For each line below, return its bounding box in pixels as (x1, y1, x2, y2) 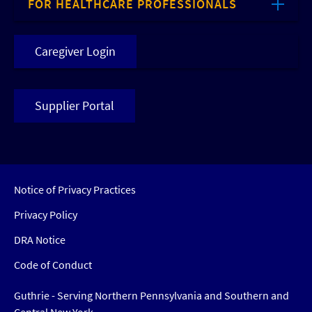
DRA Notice (14, 233, 65, 247)
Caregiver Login (35, 43, 116, 60)
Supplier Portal (35, 97, 114, 114)
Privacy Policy (14, 208, 77, 222)
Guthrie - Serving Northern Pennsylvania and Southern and (14, 288, 289, 303)
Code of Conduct (14, 258, 92, 272)
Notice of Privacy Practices (14, 182, 136, 197)
